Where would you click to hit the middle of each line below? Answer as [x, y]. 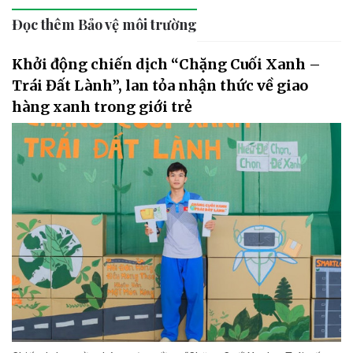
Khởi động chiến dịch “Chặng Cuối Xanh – [166, 64]
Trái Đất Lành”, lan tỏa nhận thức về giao [160, 85]
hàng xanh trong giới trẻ [102, 106]
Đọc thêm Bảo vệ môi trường [104, 24]
